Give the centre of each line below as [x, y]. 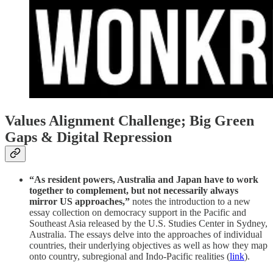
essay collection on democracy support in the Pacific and [138, 213]
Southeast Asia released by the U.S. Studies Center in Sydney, [148, 224]
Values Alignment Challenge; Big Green [129, 121]
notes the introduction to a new [190, 202]
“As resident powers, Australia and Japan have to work [144, 180]
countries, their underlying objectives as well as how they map [148, 246]
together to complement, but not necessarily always [134, 191]
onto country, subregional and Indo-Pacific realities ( [129, 257]
